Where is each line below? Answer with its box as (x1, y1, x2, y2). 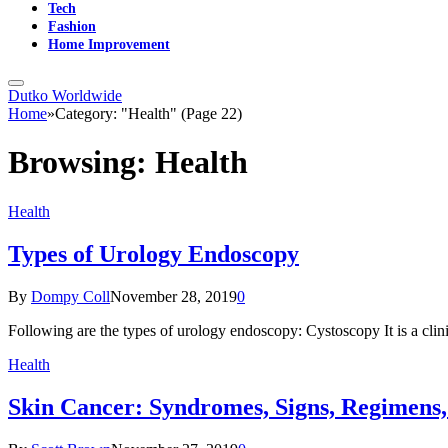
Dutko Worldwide (8, 87, 122, 104)
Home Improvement (48, 36, 170, 52)
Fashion (48, 18, 96, 34)
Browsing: (8, 144, 155, 181)
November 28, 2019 (110, 287, 237, 305)
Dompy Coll (31, 287, 110, 305)
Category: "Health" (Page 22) (55, 105, 242, 122)
